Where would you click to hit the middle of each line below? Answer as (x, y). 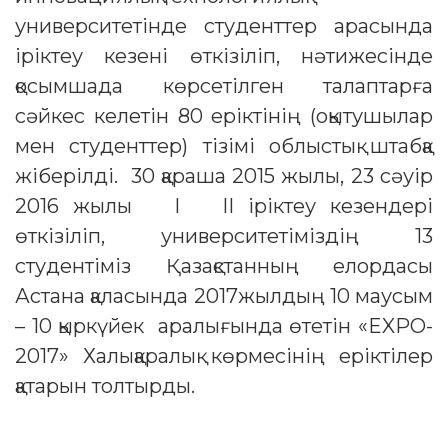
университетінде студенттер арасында (224, 26)
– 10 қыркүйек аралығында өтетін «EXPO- (224, 326)
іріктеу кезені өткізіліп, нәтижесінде (224, 56)
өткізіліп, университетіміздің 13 (224, 236)
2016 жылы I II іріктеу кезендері (224, 206)
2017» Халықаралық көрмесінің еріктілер (224, 356)
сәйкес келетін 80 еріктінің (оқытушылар (224, 116)
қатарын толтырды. (105, 386)
